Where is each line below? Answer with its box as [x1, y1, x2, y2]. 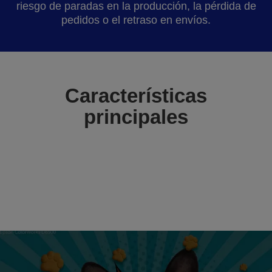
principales [84, 105, 188, 128]
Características [65, 84, 207, 107]
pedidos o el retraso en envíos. [61, 13, 211, 26]
